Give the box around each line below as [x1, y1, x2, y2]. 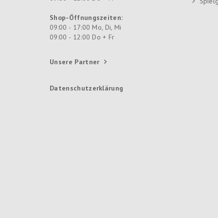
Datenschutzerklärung [50, 83, 124, 92]
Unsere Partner [50, 57, 100, 66]
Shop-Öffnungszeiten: [50, 13, 123, 22]
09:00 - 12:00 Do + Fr [50, 32, 115, 41]
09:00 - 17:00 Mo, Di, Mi [50, 22, 122, 32]
